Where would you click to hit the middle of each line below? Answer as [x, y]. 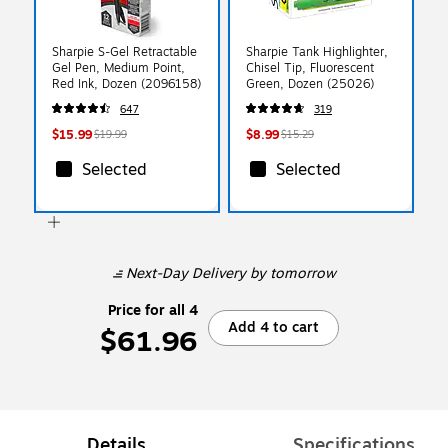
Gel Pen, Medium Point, [118, 67]
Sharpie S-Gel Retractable [124, 51]
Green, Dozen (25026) [310, 83]
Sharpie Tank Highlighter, [317, 51]
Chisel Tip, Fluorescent [310, 67]
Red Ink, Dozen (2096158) [126, 83]
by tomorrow [290, 273]
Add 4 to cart [273, 327]
